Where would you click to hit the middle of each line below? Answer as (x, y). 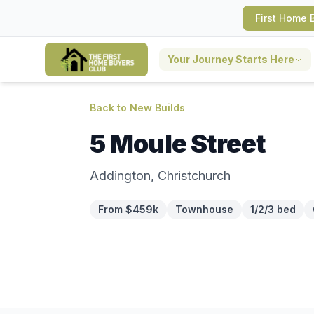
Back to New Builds (137, 108)
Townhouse (204, 209)
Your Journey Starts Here (231, 59)
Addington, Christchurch (160, 176)
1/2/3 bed (273, 209)
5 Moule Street (178, 144)
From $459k (128, 209)
